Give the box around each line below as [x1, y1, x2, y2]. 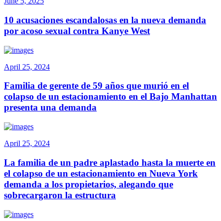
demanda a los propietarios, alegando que [4, 179, 173, 189]
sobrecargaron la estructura [4, 189, 116, 200]
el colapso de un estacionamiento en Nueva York [4, 168, 198, 179]
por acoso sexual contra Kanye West [4, 26, 150, 37]
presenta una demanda [4, 102, 97, 113]
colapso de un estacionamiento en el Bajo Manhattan [4, 91, 217, 102]
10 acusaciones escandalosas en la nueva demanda [4, 15, 206, 26]
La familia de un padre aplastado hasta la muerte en [4, 157, 216, 168]
